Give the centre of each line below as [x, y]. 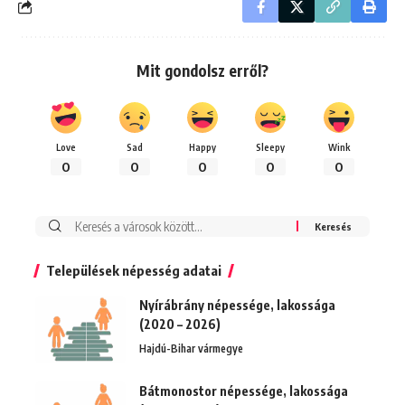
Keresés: [87, 226]
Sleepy [271, 146]
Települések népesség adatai [134, 270]
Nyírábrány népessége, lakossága [237, 305]
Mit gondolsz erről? [202, 70]
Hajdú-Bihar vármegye [191, 348]
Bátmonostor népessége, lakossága [244, 391]
